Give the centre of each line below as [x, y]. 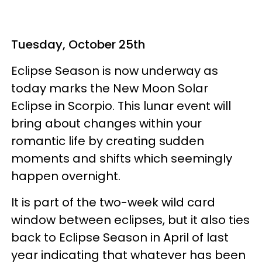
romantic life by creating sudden [108, 141]
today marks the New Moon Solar [110, 88]
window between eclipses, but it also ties [130, 220]
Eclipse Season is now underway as [115, 70]
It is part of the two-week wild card [113, 202]
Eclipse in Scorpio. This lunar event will [121, 106]
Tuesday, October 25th [78, 44]
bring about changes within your [106, 123]
